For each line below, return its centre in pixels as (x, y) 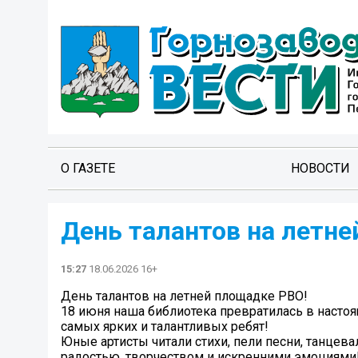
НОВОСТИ (320, 168)
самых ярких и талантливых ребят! (165, 327)
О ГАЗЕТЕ (88, 168)
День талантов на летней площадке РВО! (184, 296)
